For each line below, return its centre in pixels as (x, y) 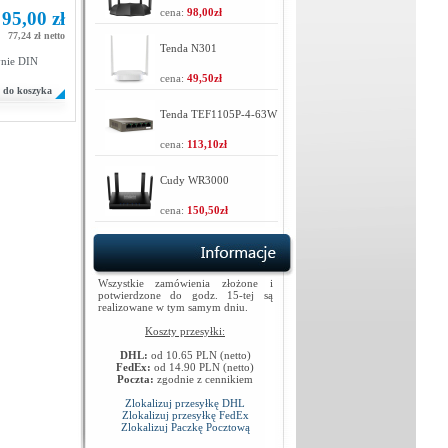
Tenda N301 (188, 48)
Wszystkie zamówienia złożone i (185, 283)
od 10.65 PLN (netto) (199, 355)
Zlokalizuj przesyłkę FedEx (185, 415)
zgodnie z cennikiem (203, 379)
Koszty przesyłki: (185, 331)
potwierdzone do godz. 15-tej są (185, 295)
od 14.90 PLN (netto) (202, 367)
